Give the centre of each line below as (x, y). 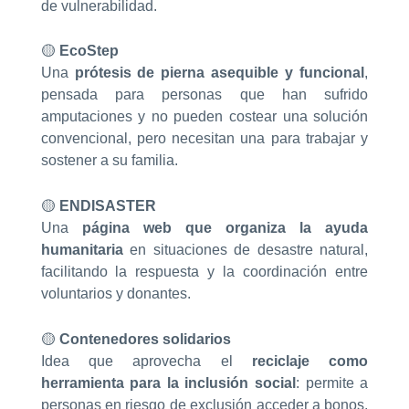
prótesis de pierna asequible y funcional (220, 73)
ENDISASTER (107, 206)
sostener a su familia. (109, 161)
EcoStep (89, 51)
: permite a (332, 383)
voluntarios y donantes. (115, 294)
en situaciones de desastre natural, (246, 250)
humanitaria (82, 250)
